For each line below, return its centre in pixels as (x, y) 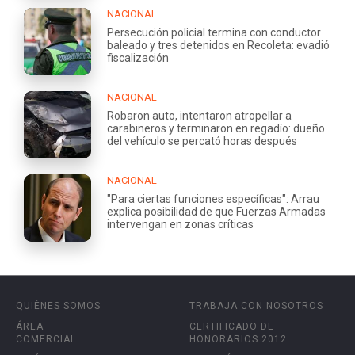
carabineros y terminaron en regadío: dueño (216, 128)
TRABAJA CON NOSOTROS (256, 305)
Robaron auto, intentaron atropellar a (199, 115)
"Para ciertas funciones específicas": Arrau (213, 198)
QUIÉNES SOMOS (58, 305)
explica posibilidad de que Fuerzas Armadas (216, 211)
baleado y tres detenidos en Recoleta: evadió (218, 45)
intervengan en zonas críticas (180, 224)
